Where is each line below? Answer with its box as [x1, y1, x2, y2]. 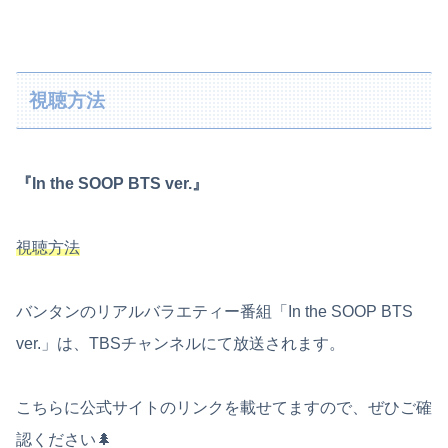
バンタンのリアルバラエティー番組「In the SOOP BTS [16, 302, 413, 320]
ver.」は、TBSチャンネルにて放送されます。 [16, 334, 345, 352]
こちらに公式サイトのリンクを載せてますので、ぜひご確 [16, 398, 432, 416]
